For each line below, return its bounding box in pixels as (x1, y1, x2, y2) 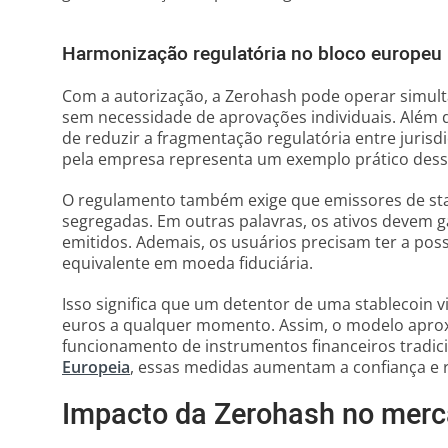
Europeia (62, 356, 130, 378)
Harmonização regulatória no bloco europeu (62, 40, 442, 68)
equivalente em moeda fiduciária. (62, 252, 313, 274)
